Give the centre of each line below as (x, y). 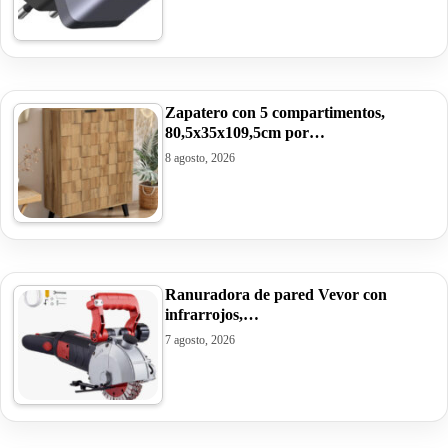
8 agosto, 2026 (200, 157)
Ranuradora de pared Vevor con (276, 294)
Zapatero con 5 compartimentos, (275, 112)
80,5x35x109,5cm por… (245, 132)
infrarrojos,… (212, 314)
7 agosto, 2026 (200, 339)
